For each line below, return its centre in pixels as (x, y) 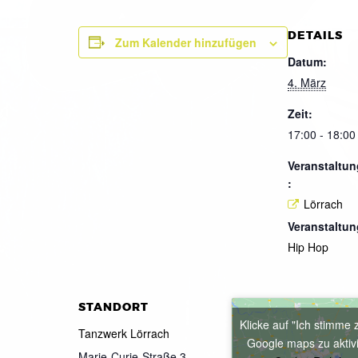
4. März (307, 82)
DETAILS (315, 35)
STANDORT (113, 308)
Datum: (307, 61)
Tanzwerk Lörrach (124, 334)
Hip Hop (308, 247)
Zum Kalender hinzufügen (186, 42)
